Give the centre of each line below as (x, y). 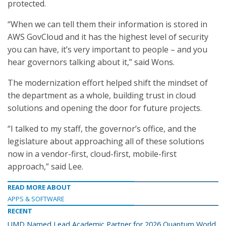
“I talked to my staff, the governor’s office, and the (102, 129)
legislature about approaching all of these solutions (106, 141)
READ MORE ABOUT (39, 187)
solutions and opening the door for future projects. (105, 108)
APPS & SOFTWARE (36, 199)
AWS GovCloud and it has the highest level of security (108, 37)
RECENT (20, 211)
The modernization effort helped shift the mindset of (108, 83)
